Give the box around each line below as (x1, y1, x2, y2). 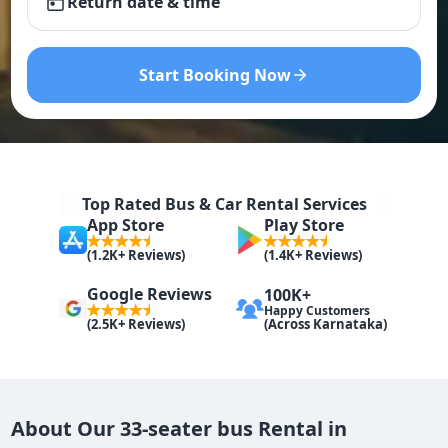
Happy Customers (264, 301, 370, 319)
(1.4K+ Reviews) (264, 246, 362, 265)
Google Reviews (87, 283, 212, 306)
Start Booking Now (139, 63, 291, 86)
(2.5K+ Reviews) (87, 315, 185, 334)
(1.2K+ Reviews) (87, 246, 185, 265)
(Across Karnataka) (264, 314, 387, 333)
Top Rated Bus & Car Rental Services (81, 192, 367, 215)
